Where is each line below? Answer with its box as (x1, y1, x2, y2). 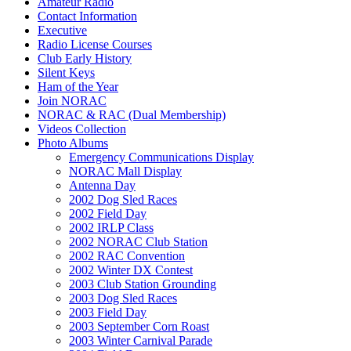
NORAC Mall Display (69, 164, 182, 178)
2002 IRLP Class (69, 220, 154, 234)
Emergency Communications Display (69, 150, 254, 164)
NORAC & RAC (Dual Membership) (38, 107, 226, 121)
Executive (38, 23, 87, 37)
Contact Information (38, 9, 137, 23)
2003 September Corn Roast (69, 319, 209, 333)
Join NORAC (38, 93, 107, 107)
